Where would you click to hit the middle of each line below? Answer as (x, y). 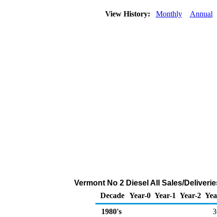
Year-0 (140, 195)
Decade (112, 195)
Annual (201, 14)
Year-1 (165, 195)
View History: (128, 14)
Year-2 (190, 195)
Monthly (169, 14)
